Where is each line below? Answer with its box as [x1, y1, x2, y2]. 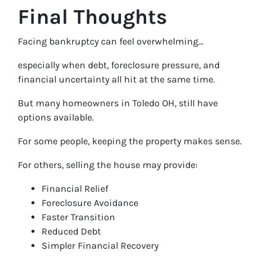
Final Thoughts [18, 5, 167, 29]
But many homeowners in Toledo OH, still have [18, 97, 218, 109]
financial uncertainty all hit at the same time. [18, 74, 215, 85]
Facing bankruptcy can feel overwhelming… [18, 36, 204, 47]
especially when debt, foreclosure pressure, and [18, 59, 220, 71]
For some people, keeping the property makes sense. [18, 135, 242, 147]
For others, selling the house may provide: [18, 159, 198, 170]
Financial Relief [42, 183, 108, 194]
